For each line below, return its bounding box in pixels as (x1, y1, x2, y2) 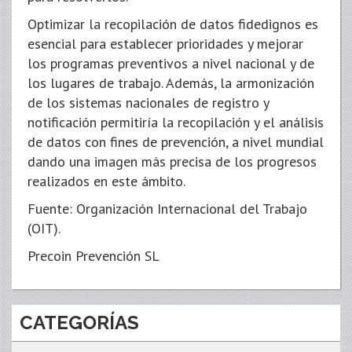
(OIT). (27, 219, 60, 237)
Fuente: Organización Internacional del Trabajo (27, 200, 307, 218)
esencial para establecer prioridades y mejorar (27, 35, 303, 53)
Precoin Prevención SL (27, 247, 159, 265)
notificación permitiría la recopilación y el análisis (27, 113, 324, 131)
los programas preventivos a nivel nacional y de (27, 54, 314, 72)
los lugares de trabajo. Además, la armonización (27, 74, 314, 92)
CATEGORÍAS (20, 311, 139, 334)
